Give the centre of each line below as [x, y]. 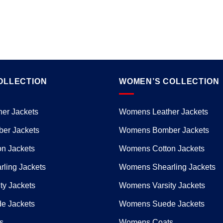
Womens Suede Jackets [162, 204]
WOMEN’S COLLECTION [169, 82]
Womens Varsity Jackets [162, 185]
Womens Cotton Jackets [162, 148]
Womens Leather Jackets [164, 111]
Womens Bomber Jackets [164, 130]
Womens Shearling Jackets [167, 167]
